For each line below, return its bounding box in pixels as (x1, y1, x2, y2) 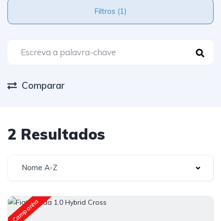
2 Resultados (7, 125, 105, 144)
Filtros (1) (117, 6, 127, 16)
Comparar (22, 79, 65, 91)
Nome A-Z (22, 163, 57, 172)
